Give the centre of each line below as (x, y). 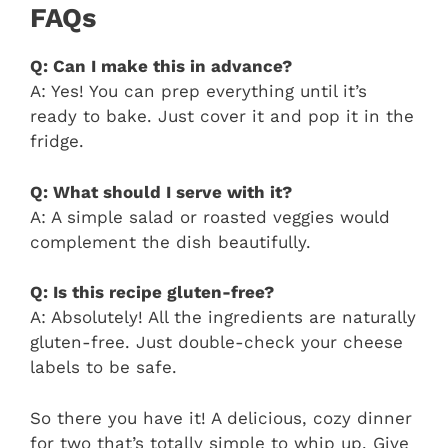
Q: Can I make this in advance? (161, 66)
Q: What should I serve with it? (161, 191)
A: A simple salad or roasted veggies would (210, 216)
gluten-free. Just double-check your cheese (216, 342)
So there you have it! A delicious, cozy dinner (221, 417)
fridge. (57, 141)
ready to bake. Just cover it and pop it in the (222, 116)
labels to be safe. (103, 367)
